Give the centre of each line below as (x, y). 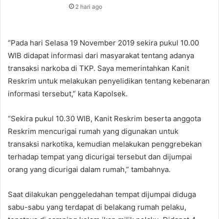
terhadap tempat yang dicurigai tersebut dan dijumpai (100, 157)
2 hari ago (89, 7)
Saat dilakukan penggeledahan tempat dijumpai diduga (102, 195)
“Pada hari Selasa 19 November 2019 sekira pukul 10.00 (103, 43)
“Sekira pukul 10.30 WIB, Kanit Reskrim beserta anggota (104, 119)
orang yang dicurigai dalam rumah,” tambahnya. (89, 170)
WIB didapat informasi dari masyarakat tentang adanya (101, 56)
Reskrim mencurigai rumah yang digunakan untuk (93, 131)
